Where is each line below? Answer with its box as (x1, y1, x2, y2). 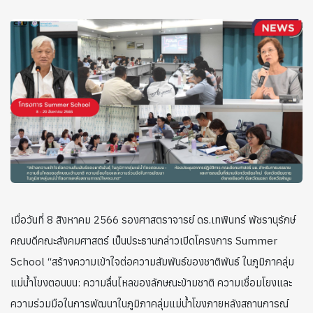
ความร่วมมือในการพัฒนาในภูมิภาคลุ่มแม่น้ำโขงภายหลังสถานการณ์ (10, 297, 289, 311)
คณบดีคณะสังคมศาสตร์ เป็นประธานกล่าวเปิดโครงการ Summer (10, 234, 277, 248)
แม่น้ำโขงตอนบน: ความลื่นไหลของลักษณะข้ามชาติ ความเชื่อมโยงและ (10, 276, 292, 290)
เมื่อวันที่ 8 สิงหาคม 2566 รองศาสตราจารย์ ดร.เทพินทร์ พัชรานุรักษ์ (10, 213, 296, 227)
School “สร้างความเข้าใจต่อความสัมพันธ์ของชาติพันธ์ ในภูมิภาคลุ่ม (10, 255, 294, 269)
